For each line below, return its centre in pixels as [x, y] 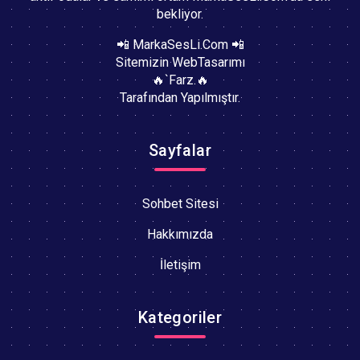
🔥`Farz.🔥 [180, 80]
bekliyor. [180, 14]
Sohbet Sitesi [180, 204]
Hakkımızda [180, 235]
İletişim [180, 265]
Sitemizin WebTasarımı [180, 63]
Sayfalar [180, 151]
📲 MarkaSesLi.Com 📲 [180, 45]
